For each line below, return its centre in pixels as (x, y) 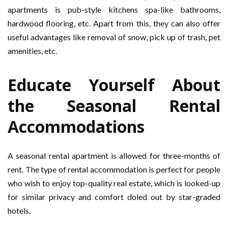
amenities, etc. (32, 51)
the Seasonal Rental (114, 106)
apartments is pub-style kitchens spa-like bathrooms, (114, 10)
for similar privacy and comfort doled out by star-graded (114, 197)
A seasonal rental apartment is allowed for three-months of (114, 156)
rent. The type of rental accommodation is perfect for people (114, 169)
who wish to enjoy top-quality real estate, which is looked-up (114, 183)
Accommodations (76, 127)
